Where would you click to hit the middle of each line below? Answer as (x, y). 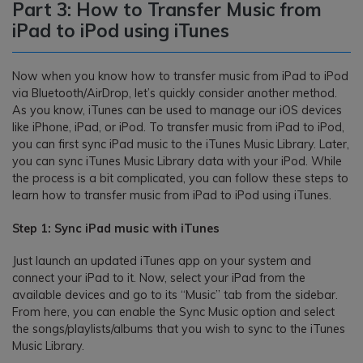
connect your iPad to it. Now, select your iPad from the (159, 278)
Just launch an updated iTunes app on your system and (162, 261)
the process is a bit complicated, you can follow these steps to (180, 179)
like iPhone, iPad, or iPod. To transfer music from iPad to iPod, (178, 128)
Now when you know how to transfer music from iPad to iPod (180, 77)
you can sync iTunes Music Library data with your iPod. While (177, 162)
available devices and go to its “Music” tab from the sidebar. (175, 295)
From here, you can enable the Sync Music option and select (173, 312)
